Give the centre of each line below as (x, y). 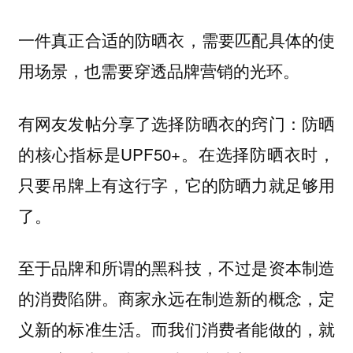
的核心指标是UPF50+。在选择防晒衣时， (176, 153)
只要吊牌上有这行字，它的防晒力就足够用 (176, 184)
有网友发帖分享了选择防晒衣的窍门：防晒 (176, 123)
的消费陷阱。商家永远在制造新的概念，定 (176, 298)
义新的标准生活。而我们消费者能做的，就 (176, 329)
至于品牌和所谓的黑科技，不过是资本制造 (176, 268)
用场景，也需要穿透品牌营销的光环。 (161, 71)
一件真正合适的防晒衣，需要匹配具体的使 (176, 40)
